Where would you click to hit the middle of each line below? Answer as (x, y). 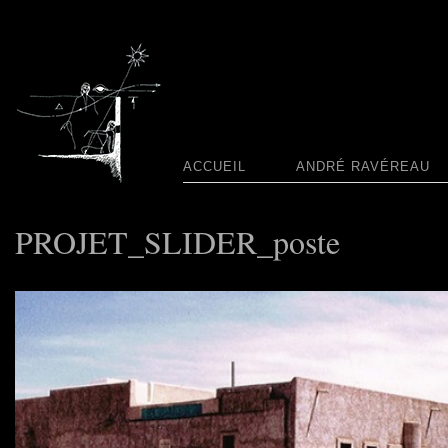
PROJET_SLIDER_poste (177, 241)
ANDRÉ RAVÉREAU (363, 166)
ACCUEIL (214, 166)
